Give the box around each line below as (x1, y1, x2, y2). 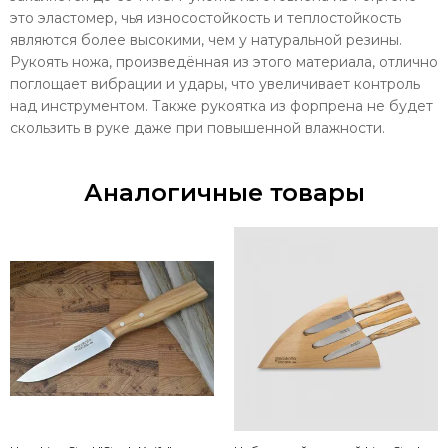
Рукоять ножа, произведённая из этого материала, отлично (10, 52, 438, 71)
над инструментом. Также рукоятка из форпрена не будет (10, 96, 433, 115)
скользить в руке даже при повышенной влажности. (10, 118, 385, 137)
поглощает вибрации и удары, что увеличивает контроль (10, 74, 420, 93)
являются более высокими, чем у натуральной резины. (10, 30, 402, 49)
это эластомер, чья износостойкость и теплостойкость (10, 8, 401, 27)
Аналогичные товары (83, 177, 365, 207)
